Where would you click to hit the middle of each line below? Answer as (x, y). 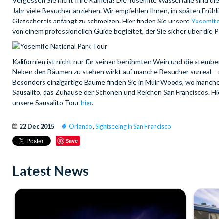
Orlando (80, 127)
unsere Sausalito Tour (46, 103)
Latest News (50, 171)
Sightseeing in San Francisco (133, 127)
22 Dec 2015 (37, 127)
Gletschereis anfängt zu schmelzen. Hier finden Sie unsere (102, 21)
